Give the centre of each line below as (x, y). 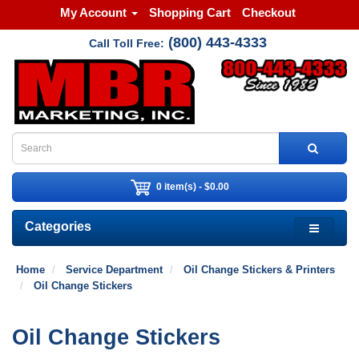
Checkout (268, 12)
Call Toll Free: (126, 43)
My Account (93, 12)
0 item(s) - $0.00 (192, 186)
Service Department (114, 270)
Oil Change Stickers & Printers (259, 270)
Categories (58, 226)
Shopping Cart (190, 12)
